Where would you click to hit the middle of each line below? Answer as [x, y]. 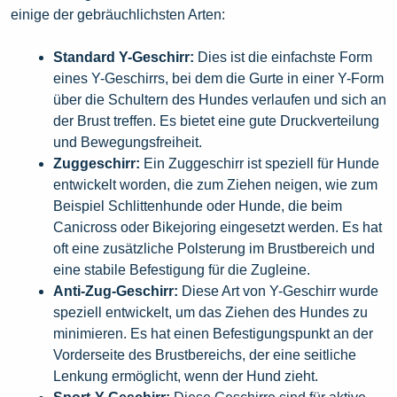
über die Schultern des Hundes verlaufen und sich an [220, 100]
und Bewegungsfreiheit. [128, 143]
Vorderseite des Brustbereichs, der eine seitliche [205, 355]
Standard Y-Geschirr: [124, 58]
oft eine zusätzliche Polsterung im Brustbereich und [214, 249]
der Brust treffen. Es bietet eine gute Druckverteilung [216, 121]
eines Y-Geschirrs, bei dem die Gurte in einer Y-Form [218, 79]
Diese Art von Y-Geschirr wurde [278, 292]
